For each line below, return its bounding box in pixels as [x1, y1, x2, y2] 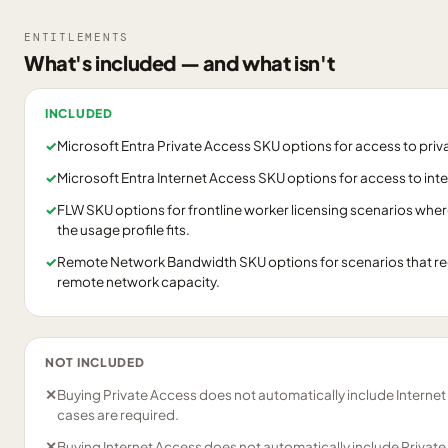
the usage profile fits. [57, 221, 190, 238]
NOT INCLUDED [45, 355, 145, 370]
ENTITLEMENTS [24, 30, 130, 44]
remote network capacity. [57, 273, 220, 290]
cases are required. [57, 406, 179, 423]
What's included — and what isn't [24, 50, 335, 75]
